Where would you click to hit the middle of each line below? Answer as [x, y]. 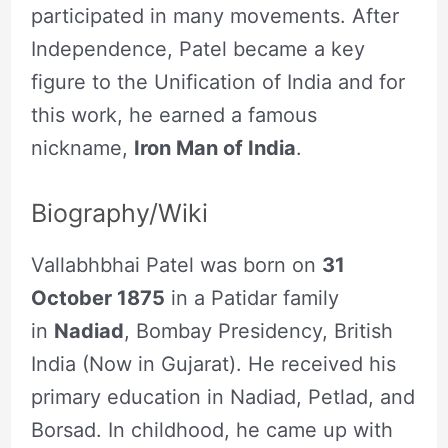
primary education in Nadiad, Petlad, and [222, 397]
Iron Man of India [214, 148]
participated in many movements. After [214, 16]
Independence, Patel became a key [197, 49]
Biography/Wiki [119, 213]
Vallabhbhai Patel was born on [176, 265]
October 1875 [97, 298]
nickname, [82, 148]
